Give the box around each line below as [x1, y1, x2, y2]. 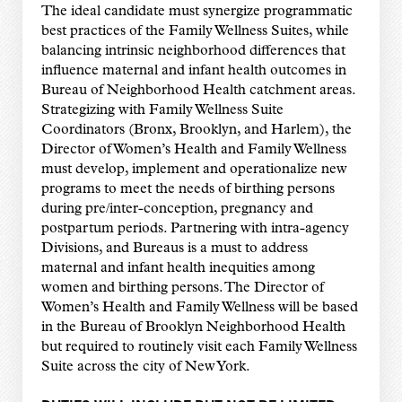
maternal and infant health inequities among [40, 261, 315, 276]
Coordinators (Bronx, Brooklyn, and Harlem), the [40, 123, 352, 138]
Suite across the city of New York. [40, 360, 250, 375]
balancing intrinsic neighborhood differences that [40, 44, 345, 59]
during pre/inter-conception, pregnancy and [40, 202, 313, 217]
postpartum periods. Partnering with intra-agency [40, 222, 349, 237]
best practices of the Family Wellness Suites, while [40, 24, 349, 39]
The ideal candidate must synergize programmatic [40, 4, 353, 20]
